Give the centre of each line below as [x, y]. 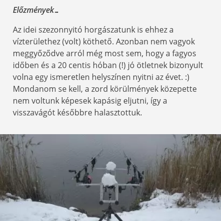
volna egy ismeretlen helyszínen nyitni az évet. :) [101, 77]
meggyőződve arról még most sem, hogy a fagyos [105, 54]
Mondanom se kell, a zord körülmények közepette [105, 89]
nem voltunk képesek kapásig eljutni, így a [90, 101]
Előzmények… [37, 10]
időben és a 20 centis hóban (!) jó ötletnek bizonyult [108, 65]
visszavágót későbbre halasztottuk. [77, 113]
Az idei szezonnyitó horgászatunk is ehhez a [93, 30]
